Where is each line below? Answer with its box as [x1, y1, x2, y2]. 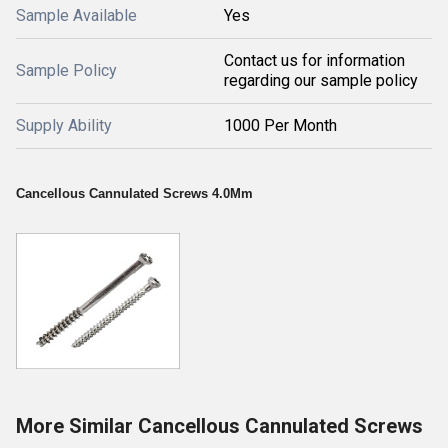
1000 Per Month [224, 115, 337, 135]
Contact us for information [224, 50, 405, 70]
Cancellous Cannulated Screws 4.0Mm [16, 185, 253, 201]
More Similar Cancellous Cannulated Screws [16, 413, 423, 438]
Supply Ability [16, 115, 112, 135]
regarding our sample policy [224, 70, 418, 90]
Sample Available [16, 5, 137, 25]
